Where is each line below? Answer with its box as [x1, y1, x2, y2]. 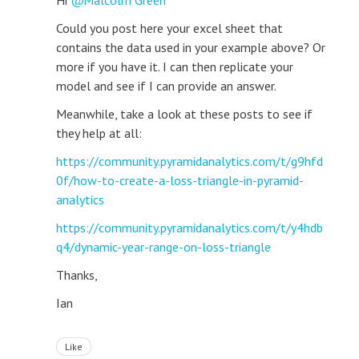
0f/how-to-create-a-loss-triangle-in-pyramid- [56, 172, 304, 189]
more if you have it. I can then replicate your [56, 58, 293, 75]
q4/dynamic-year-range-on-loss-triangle [56, 239, 271, 256]
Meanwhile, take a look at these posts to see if [56, 106, 313, 123]
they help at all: [56, 125, 142, 142]
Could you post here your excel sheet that [56, 20, 283, 37]
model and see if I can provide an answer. [56, 78, 276, 95]
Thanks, [56, 267, 98, 284]
